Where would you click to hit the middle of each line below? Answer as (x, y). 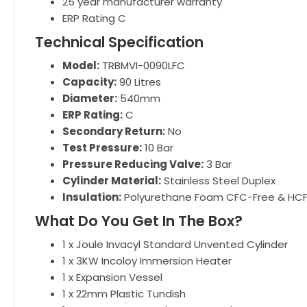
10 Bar (158, 148)
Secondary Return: (114, 131)
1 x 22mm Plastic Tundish (124, 294)
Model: (81, 65)
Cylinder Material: (112, 181)
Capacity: (89, 82)
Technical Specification (119, 42)
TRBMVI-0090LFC (142, 65)
